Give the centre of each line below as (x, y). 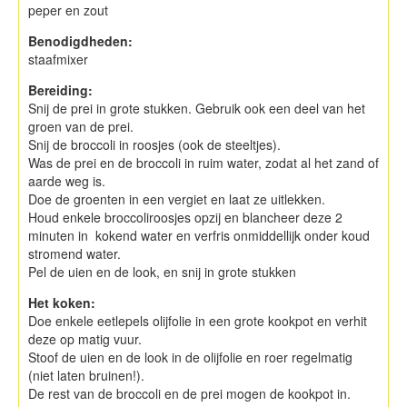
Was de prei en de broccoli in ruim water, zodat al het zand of (203, 162)
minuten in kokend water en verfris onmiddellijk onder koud (199, 235)
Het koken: (62, 302)
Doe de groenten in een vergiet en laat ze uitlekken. (177, 199)
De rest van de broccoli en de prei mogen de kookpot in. (189, 393)
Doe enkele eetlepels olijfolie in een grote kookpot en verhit (198, 320)
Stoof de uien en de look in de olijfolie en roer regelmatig (190, 357)
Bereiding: (62, 89)
